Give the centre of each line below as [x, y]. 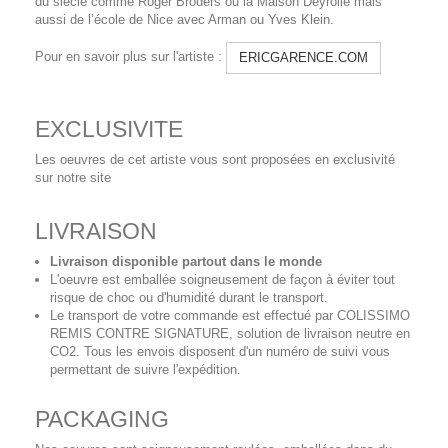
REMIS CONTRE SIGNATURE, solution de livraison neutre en [230, 333]
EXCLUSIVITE [109, 128]
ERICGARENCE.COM [303, 57]
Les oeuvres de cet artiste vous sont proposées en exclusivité [215, 159]
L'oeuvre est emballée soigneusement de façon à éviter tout [222, 279]
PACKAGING [102, 418]
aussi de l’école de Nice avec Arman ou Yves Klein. [184, 19]
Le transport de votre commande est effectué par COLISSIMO [230, 315]
